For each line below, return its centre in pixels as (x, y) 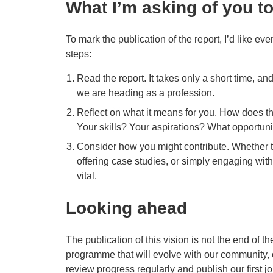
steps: (79, 54)
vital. (87, 176)
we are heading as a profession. (145, 93)
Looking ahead (126, 208)
